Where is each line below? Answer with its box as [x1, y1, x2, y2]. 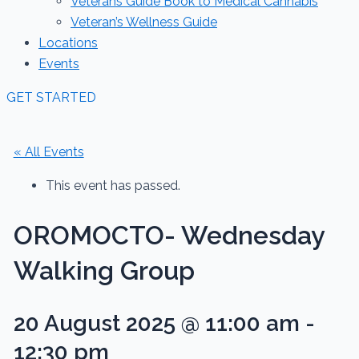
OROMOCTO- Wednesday [13, 220, 325, 250]
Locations [38, 35, 98, 50]
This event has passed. [45, 178, 180, 193]
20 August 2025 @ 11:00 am [13, 310, 300, 337]
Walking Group [13, 255, 195, 285]
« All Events [13, 144, 84, 159]
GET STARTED [6, 90, 96, 105]
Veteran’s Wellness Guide [71, 14, 217, 30]
